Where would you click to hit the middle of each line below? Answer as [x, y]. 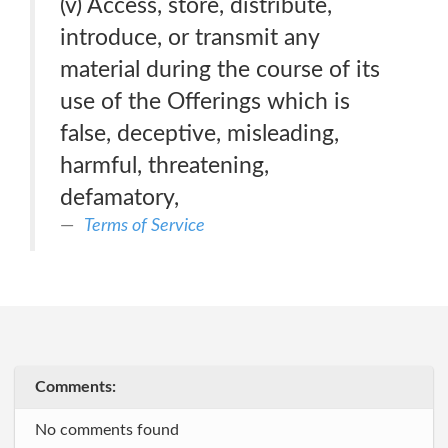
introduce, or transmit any [190, 37]
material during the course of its [220, 69]
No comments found [107, 430]
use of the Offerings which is [205, 101]
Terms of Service [144, 225]
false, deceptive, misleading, [199, 133]
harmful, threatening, [164, 165]
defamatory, [119, 197]
